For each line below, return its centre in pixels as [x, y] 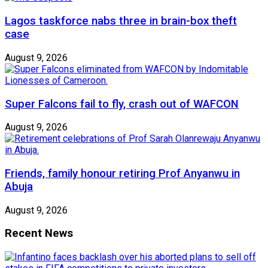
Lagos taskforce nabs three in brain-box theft [121, 21]
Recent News [39, 234]
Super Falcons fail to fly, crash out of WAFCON [122, 104]
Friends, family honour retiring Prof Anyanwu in [122, 174]
